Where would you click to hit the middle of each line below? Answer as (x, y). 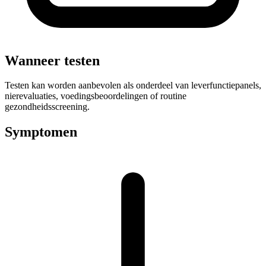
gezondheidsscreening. (47, 107)
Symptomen (41, 132)
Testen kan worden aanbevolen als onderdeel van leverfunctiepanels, (133, 85)
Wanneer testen (52, 60)
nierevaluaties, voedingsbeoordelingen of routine (96, 96)
